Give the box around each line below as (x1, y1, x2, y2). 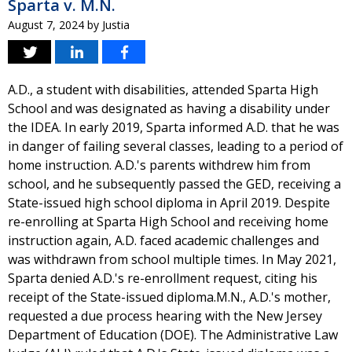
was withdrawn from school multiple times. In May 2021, (8, 251, 336, 268)
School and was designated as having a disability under (8, 100, 330, 117)
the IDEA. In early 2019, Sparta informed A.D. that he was (8, 119, 339, 136)
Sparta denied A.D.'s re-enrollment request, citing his (8, 269, 317, 287)
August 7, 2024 (8, 17, 84, 32)
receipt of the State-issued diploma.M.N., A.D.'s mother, (8, 288, 331, 306)
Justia (102, 17, 130, 32)
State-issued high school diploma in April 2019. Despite (8, 194, 330, 211)
